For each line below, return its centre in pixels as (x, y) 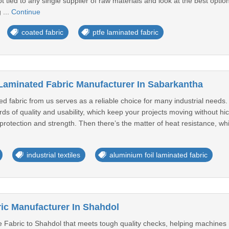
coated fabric (42, 32)
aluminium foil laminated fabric (158, 155)
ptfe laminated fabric (125, 32)
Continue (26, 12)
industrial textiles (53, 155)
